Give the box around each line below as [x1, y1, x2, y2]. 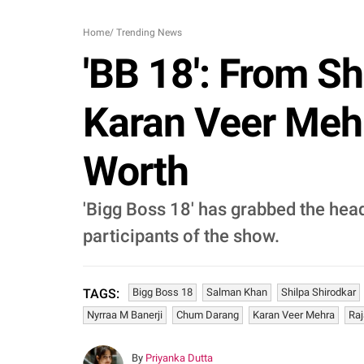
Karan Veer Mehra [253, 309, 335, 321]
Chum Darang [176, 309, 239, 321]
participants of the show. [83, 226, 279, 246]
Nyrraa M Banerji [87, 309, 162, 321]
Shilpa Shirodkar [281, 286, 356, 298]
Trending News [116, 27, 182, 38]
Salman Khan [206, 286, 267, 298]
